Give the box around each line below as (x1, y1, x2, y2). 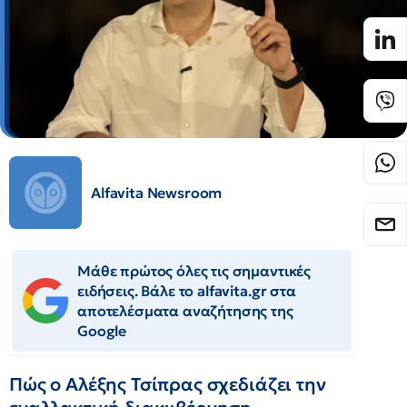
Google (77, 322, 127, 340)
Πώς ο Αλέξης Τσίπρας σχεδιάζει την (9, 372, 326, 396)
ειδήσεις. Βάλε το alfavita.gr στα (77, 282, 296, 300)
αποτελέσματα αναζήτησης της (77, 302, 293, 320)
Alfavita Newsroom (91, 184, 223, 202)
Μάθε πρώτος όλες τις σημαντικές (77, 262, 312, 280)
